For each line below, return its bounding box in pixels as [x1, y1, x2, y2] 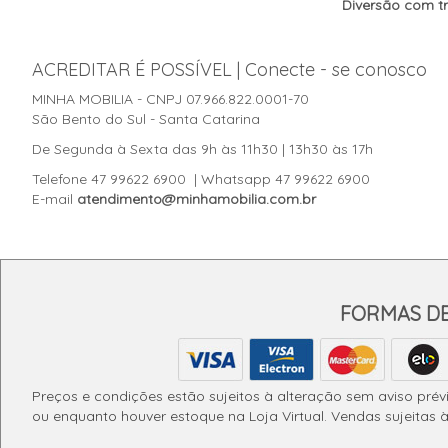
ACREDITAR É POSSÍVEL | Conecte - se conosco [32, 57, 427, 81]
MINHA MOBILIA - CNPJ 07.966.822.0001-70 [32, 89, 309, 108]
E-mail [32, 189, 77, 208]
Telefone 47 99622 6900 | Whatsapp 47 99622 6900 [32, 169, 370, 188]
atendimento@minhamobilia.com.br [77, 189, 316, 208]
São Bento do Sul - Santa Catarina [32, 109, 260, 128]
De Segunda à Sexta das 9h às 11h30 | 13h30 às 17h [32, 139, 373, 158]
